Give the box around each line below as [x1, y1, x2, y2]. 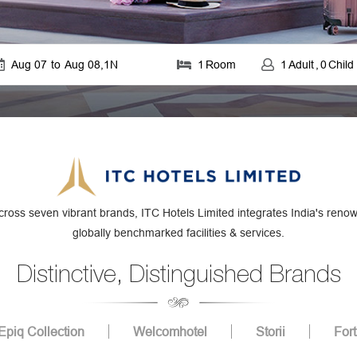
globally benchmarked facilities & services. [73, 226, 284, 240]
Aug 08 [64, 57, 100, 71]
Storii [255, 324, 285, 339]
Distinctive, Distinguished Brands [16, 260, 341, 288]
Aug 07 [10, 57, 47, 71]
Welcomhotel [132, 324, 207, 339]
